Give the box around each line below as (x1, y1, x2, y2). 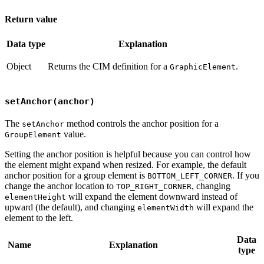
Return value (5, 14, 57, 25)
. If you (232, 170, 259, 180)
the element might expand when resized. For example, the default (5, 159, 246, 170)
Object (6, 61, 31, 72)
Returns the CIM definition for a (48, 61, 170, 72)
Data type (6, 39, 45, 49)
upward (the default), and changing (5, 202, 137, 212)
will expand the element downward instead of (66, 191, 237, 202)
